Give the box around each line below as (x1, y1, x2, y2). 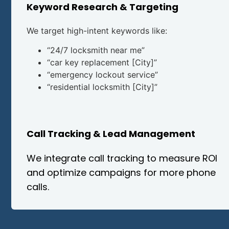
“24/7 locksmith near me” (47, 44, 145, 55)
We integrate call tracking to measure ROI (27, 152, 217, 165)
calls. (27, 180, 49, 194)
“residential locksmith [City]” (47, 81, 157, 92)
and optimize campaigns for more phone (27, 166, 216, 179)
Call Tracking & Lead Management (27, 127, 195, 141)
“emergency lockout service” (47, 69, 158, 80)
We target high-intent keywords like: (27, 25, 167, 36)
